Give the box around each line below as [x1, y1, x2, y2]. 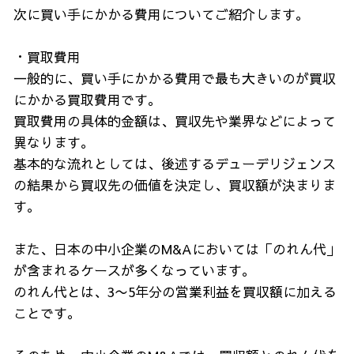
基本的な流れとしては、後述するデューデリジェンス [13, 154, 336, 173]
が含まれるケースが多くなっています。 [13, 261, 255, 280]
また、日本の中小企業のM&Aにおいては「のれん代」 [13, 239, 340, 258]
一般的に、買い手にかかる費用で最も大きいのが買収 [13, 69, 336, 88]
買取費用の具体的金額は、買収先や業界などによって [13, 111, 336, 130]
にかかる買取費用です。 [13, 90, 161, 109]
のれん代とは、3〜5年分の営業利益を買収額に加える [13, 282, 337, 301]
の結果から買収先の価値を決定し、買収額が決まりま [13, 175, 336, 194]
